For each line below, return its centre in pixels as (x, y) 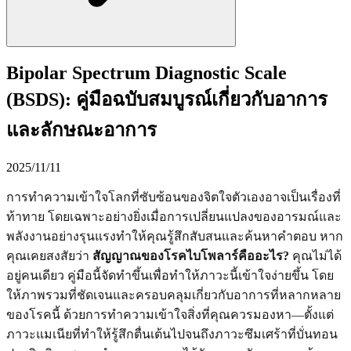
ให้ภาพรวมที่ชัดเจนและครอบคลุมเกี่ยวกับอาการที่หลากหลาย (174, 295)
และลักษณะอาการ (81, 130)
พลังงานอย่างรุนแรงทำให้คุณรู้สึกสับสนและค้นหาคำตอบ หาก (175, 236)
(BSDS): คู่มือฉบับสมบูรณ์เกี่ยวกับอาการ (167, 99)
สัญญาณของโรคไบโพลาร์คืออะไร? (191, 255)
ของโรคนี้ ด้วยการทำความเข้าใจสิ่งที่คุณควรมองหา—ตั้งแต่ (170, 314)
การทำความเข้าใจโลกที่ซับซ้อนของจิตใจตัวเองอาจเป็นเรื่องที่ (174, 197)
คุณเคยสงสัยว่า (49, 255)
